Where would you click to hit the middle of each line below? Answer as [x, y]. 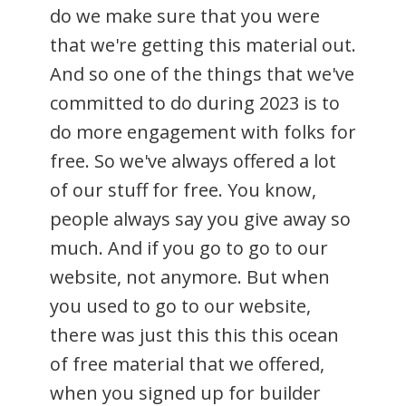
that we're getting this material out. [203, 44]
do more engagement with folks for [203, 131]
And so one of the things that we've [202, 73]
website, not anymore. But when [190, 276]
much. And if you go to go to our [189, 247]
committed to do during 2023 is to [195, 102]
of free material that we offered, [187, 363]
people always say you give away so [200, 218]
